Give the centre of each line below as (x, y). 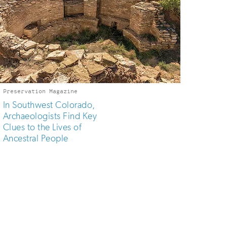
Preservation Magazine (40, 91)
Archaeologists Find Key (50, 116)
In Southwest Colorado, (49, 105)
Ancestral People (36, 138)
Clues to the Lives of (42, 127)
